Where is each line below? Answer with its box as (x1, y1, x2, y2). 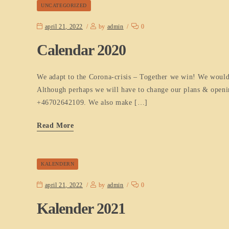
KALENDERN (41, 161, 75, 167)
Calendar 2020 (37, 41, 126, 58)
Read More (37, 121, 74, 129)
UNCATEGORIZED (41, 3, 87, 8)
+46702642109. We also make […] (37, 99, 148, 106)
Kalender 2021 (37, 199, 125, 217)
